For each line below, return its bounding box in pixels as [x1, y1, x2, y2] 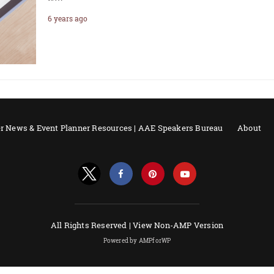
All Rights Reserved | [50, 219, 133, 231]
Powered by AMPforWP [103, 236, 171, 245]
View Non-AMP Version [133, 219, 224, 231]
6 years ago [48, 13, 88, 23]
